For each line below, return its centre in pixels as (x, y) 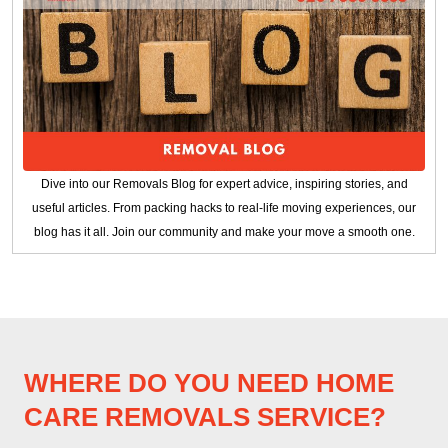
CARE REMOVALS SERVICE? (205, 416)
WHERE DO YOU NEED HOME (209, 382)
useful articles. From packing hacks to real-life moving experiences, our (224, 207)
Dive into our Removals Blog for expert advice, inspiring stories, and (224, 183)
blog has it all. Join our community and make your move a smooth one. (224, 231)
